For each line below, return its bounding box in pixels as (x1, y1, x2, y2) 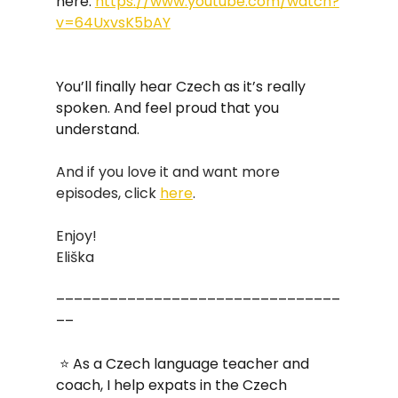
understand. (55, 119, 139, 139)
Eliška (55, 247, 94, 267)
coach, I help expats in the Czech (55, 375, 291, 395)
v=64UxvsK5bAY (55, 12, 171, 33)
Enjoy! (55, 226, 97, 246)
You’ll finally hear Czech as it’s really (55, 76, 309, 97)
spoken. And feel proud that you (55, 98, 283, 118)
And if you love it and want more (55, 162, 283, 182)
